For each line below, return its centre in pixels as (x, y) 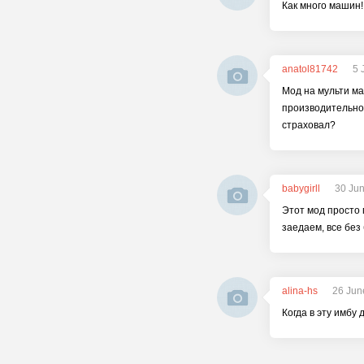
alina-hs (300, 291)
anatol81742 (310, 69)
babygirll (301, 188)
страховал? (309, 125)
